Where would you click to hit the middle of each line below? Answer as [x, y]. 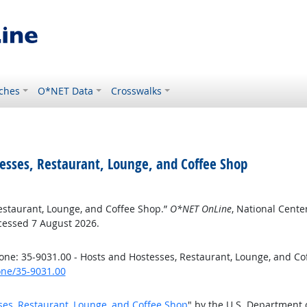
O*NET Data [66, 91]
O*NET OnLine [200, 209]
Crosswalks [137, 91]
